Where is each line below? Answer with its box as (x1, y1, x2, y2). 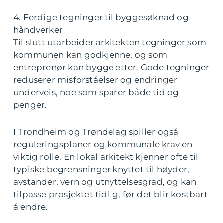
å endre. (13, 202, 48, 212)
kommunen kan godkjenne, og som (13, 50, 167, 60)
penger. (13, 100, 47, 110)
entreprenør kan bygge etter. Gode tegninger (13, 62, 210, 73)
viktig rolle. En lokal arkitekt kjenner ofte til (13, 152, 199, 162)
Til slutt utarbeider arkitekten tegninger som (13, 37, 207, 48)
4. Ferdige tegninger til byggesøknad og (13, 12, 189, 23)
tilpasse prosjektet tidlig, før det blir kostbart (13, 189, 208, 200)
